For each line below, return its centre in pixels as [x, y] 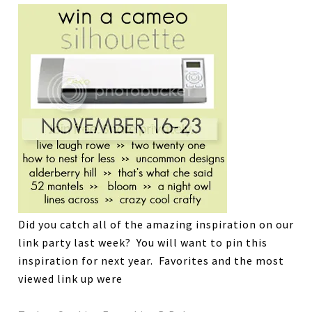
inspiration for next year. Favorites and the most [151, 260]
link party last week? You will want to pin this [143, 242]
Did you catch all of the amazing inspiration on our [156, 224]
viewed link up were [71, 279]
